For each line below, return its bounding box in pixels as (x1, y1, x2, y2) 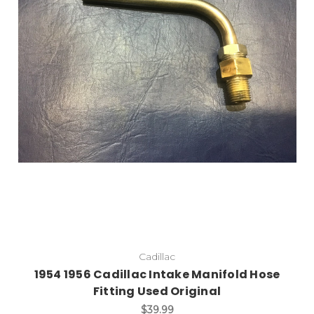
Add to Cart (134, 73, 196, 88)
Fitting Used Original (93, 283, 221, 300)
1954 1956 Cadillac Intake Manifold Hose (34, 266, 280, 283)
